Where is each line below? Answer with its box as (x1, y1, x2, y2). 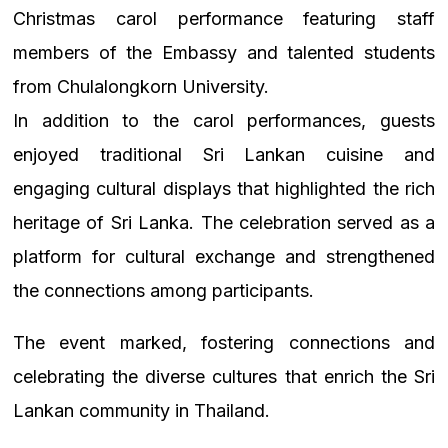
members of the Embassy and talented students (13, 42, 435, 64)
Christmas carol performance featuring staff (13, 8, 435, 30)
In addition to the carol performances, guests (13, 110, 435, 132)
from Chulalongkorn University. (13, 76, 269, 98)
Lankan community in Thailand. (13, 400, 270, 422)
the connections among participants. (13, 280, 314, 302)
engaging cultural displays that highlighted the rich (13, 178, 435, 200)
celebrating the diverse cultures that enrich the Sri (13, 366, 435, 388)
